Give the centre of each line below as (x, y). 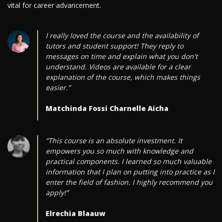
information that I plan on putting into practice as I (130, 172)
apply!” (57, 193)
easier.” (58, 88)
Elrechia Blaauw (75, 214)
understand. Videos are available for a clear (118, 67)
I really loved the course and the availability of (122, 36)
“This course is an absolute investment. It (114, 141)
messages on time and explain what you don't (121, 56)
